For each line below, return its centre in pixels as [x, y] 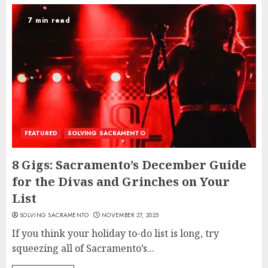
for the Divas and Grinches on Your [121, 182]
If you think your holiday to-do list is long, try [115, 234]
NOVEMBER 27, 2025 [130, 215]
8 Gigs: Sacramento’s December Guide [129, 165]
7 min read [49, 21]
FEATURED [41, 133]
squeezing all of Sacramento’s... [83, 249]
